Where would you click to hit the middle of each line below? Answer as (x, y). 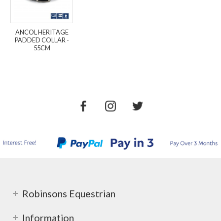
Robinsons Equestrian (69, 193)
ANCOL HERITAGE (42, 32)
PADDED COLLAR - (42, 40)
